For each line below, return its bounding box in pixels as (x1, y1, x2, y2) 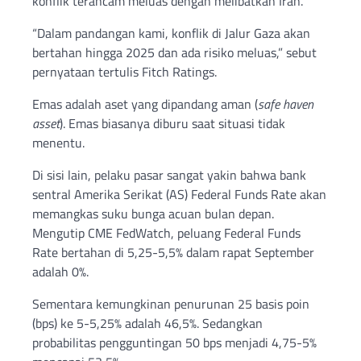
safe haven (258, 94, 313, 114)
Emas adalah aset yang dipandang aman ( (32, 94, 258, 114)
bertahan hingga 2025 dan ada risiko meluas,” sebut (32, 43, 317, 63)
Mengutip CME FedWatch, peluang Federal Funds (32, 223, 301, 243)
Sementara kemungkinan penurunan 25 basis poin (32, 294, 309, 314)
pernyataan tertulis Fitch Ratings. (32, 62, 217, 82)
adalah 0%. (32, 262, 89, 282)
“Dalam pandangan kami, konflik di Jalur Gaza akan (32, 23, 310, 44)
